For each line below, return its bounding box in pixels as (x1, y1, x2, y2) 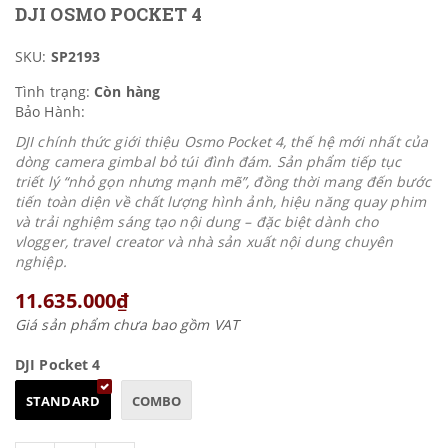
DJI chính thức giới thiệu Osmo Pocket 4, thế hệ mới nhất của (15, 132, 429, 151)
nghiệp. (15, 252, 67, 271)
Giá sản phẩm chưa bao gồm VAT (15, 315, 239, 334)
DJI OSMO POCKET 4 (15, 2, 202, 26)
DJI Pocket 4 (15, 355, 101, 374)
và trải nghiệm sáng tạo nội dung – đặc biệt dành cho (15, 212, 379, 231)
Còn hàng (94, 82, 161, 101)
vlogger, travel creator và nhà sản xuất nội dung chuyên (15, 232, 394, 251)
